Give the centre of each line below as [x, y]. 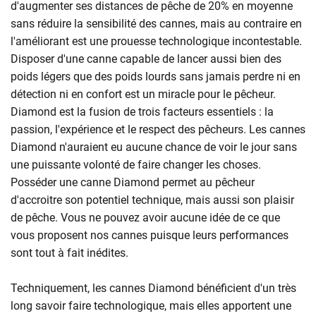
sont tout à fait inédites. [69, 253]
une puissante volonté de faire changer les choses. [136, 165]
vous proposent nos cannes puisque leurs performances [150, 235]
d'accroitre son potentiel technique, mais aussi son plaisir [152, 200]
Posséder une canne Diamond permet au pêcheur [133, 182]
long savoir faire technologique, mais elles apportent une [151, 306]
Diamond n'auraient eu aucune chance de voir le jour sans [154, 147]
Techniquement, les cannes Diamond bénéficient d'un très [153, 288]
